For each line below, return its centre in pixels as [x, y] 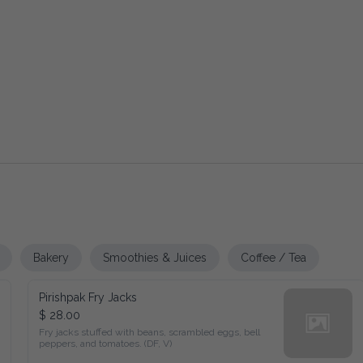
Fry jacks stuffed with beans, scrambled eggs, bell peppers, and [160, 329]
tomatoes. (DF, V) [73, 341]
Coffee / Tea [231, 254]
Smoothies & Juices [124, 254]
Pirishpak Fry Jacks [83, 294]
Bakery [29, 254]
